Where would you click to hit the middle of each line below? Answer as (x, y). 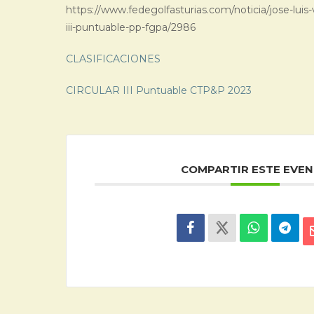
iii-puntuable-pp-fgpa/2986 (131, 27)
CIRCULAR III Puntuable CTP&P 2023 (159, 90)
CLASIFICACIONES (113, 59)
